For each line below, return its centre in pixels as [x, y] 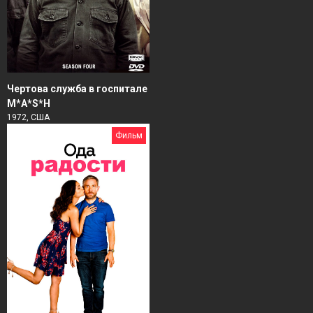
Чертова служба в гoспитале [77, 89]
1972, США [28, 118]
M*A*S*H [29, 104]
